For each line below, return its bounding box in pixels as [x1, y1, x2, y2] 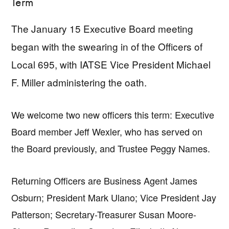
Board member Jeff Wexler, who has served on [11, 124, 203, 138]
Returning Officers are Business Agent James [11, 173, 198, 187]
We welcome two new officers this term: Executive [11, 107, 215, 121]
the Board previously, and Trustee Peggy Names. [11, 141, 211, 155]
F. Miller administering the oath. [11, 75, 147, 89]
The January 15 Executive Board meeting [11, 21, 194, 35]
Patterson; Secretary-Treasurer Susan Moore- [11, 207, 197, 221]
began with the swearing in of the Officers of [11, 39, 203, 53]
